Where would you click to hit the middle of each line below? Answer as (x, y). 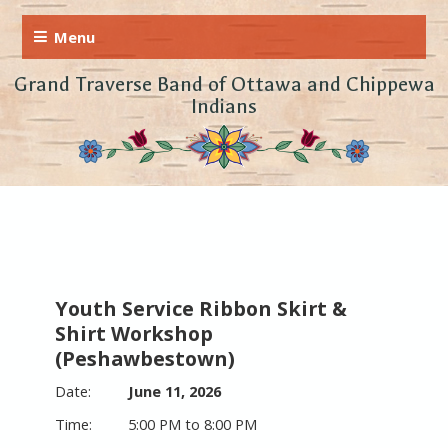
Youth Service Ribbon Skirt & (200, 309)
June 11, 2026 (175, 391)
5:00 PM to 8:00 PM (193, 424)
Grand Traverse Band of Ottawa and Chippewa (224, 84)
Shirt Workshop (133, 334)
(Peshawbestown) (144, 359)
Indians (224, 106)
